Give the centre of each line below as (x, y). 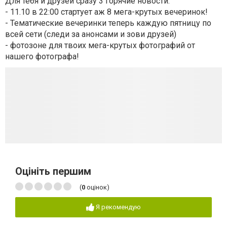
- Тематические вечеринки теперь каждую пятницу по (108, 23)
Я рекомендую (118, 207)
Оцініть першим (53, 171)
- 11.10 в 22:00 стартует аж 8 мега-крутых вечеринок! (106, 12)
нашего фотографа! (42, 56)
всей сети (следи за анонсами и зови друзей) (91, 34)
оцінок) (97, 187)
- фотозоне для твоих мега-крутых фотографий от (100, 45)
